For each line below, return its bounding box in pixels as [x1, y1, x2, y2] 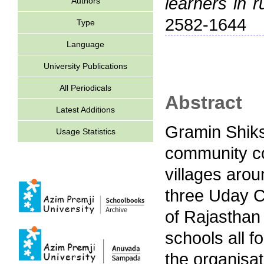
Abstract [165, 91, 242, 113]
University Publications [44, 61, 127, 71]
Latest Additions [56, 105, 115, 114]
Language [67, 39, 104, 49]
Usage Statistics [55, 127, 115, 136]
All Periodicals [60, 83, 111, 93]
